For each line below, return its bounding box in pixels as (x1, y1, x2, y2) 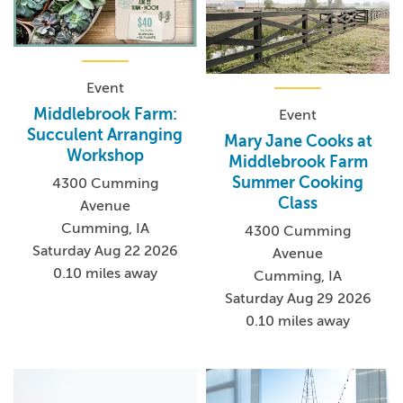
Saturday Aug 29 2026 (224, 290, 372, 307)
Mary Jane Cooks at (223, 131, 372, 150)
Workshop (66, 147, 144, 166)
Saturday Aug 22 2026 (31, 243, 178, 260)
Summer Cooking (232, 173, 364, 192)
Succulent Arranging (27, 126, 184, 145)
